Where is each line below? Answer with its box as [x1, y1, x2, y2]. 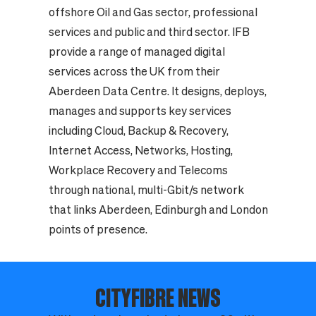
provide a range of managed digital [48, 45, 225, 59]
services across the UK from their [48, 65, 220, 78]
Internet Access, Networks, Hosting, [48, 144, 233, 157]
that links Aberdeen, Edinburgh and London [48, 203, 268, 217]
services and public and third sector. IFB [48, 25, 250, 39]
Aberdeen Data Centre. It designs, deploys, [48, 85, 267, 98]
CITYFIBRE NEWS [95, 284, 221, 312]
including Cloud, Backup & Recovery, [48, 124, 229, 138]
